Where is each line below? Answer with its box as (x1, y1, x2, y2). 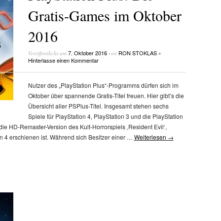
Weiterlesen (134, 133, 168, 142)
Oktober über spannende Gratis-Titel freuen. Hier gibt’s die (28, 91, 184, 100)
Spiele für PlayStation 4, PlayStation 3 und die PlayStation (28, 112, 183, 121)
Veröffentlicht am (28, 49, 68, 57)
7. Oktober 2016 (68, 48, 107, 57)
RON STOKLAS (118, 48, 157, 57)
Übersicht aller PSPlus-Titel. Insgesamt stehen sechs (28, 102, 169, 110)
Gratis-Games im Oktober (28, 5, 182, 25)
